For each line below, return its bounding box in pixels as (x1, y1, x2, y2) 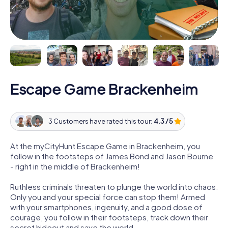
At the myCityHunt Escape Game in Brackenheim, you (10, 140, 200, 151)
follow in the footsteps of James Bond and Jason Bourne (10, 151, 213, 161)
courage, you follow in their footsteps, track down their (10, 212, 208, 222)
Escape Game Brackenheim (10, 79, 198, 98)
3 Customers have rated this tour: (48, 117, 154, 126)
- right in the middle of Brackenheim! (10, 161, 140, 171)
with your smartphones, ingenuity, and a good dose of (10, 202, 203, 212)
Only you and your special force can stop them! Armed (10, 191, 205, 202)
